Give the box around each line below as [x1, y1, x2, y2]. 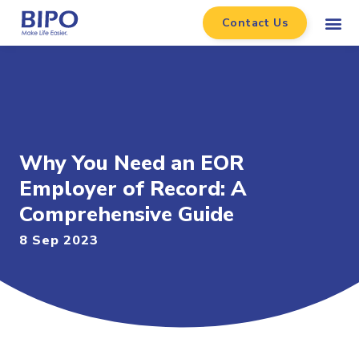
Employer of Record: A [19, 175, 247, 203]
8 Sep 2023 [19, 232, 99, 249]
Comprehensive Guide [19, 200, 234, 228]
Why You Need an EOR [19, 149, 244, 177]
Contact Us [222, 15, 288, 30]
